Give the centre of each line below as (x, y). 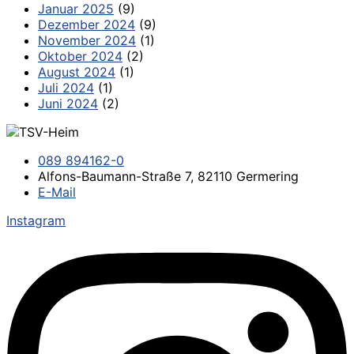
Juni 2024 (68, 103)
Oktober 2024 (80, 56)
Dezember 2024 (87, 24)
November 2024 (87, 40)
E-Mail (57, 192)
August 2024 (77, 72)
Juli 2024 (66, 87)
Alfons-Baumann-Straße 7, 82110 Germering (168, 176)
